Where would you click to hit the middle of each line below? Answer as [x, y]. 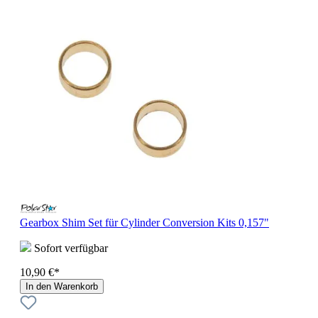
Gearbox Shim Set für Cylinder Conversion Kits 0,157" [144, 222]
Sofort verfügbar [70, 248]
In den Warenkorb [62, 286]
